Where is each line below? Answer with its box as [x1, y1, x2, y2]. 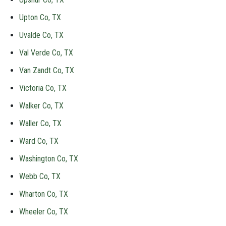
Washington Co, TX [19, 154, 78, 163]
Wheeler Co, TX [19, 207, 68, 216]
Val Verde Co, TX [19, 48, 73, 58]
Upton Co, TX [19, 13, 61, 22]
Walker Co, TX [19, 101, 64, 110]
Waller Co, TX [19, 119, 62, 128]
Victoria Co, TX [19, 83, 67, 93]
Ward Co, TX [19, 136, 59, 146]
